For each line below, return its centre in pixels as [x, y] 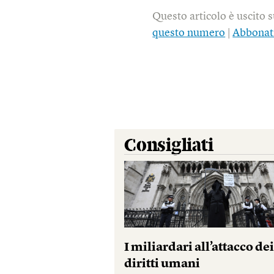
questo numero [189, 33]
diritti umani [162, 265]
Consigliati [169, 146]
